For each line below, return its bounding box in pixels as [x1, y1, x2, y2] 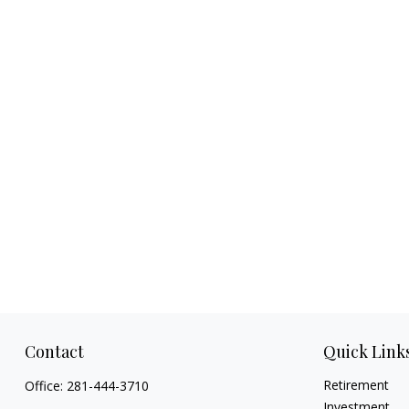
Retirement [323, 375, 390, 393]
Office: [24, 376, 67, 394]
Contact [24, 340, 84, 362]
